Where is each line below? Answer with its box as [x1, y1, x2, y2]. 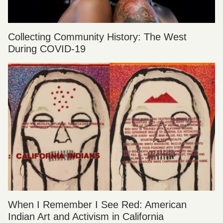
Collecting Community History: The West [8, 31, 187, 43]
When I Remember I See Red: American [8, 199, 187, 211]
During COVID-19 [8, 43, 86, 55]
